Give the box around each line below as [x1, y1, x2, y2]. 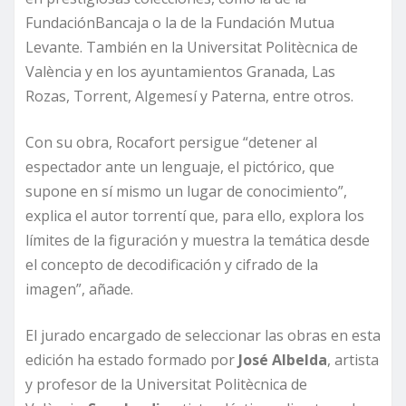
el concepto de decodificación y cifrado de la [25, 254, 318, 275]
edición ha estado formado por [25, 349, 238, 370]
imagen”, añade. [25, 278, 133, 299]
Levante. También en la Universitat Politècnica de [25, 36, 358, 57]
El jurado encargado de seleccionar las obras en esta [25, 324, 381, 345]
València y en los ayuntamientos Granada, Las [25, 61, 335, 82]
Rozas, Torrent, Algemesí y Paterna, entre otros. [25, 85, 357, 106]
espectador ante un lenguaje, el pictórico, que [25, 156, 334, 177]
